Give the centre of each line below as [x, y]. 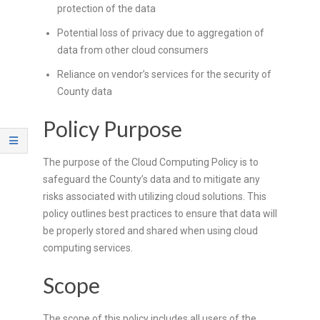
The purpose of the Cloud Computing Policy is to [151, 162]
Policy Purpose [112, 128]
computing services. [88, 247]
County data [85, 91]
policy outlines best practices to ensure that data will [160, 213]
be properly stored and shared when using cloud [150, 230]
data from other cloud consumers [133, 50]
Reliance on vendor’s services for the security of [164, 74]
